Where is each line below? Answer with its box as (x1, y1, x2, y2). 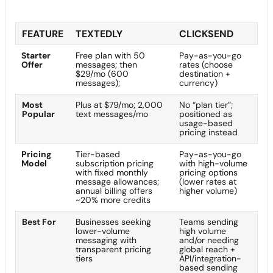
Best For (22, 216, 56, 227)
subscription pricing (76, 158, 154, 169)
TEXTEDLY (76, 27, 122, 40)
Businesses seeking (76, 216, 151, 227)
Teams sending (179, 216, 238, 227)
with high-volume (179, 158, 247, 169)
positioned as (179, 108, 232, 119)
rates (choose (179, 59, 233, 70)
